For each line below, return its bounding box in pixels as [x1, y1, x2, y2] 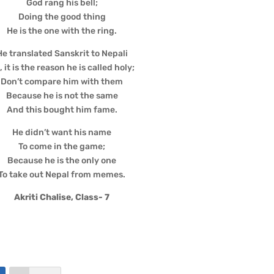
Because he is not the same [6, 90, 118, 101]
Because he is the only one [7, 155, 117, 166]
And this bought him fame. [6, 104, 117, 115]
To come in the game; [18, 141, 106, 152]
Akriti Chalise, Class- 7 [14, 191, 110, 202]
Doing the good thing [18, 11, 106, 22]
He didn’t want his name [12, 127, 112, 138]
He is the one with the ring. [7, 25, 117, 36]
